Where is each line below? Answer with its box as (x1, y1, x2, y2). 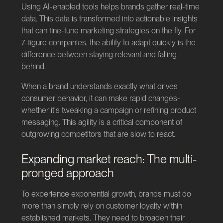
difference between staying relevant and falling (21, 50, 177, 60)
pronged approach (21, 166, 114, 181)
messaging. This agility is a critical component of (21, 117, 182, 127)
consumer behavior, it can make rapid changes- (21, 94, 180, 104)
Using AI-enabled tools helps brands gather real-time (21, 2, 200, 12)
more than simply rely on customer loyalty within (21, 201, 182, 211)
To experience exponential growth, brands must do (21, 189, 191, 199)
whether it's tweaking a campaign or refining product (21, 106, 196, 115)
